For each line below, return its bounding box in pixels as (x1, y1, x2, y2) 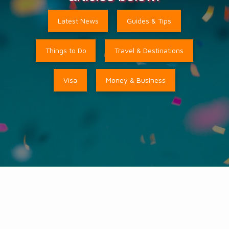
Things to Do (45, 46, 86, 55)
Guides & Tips (127, 16, 172, 26)
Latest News (57, 16, 99, 26)
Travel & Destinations (114, 46, 184, 55)
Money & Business (105, 76, 166, 85)
